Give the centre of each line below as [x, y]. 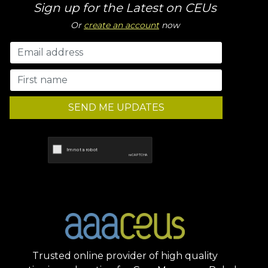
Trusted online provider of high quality [125, 256]
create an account [121, 25]
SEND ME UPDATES [116, 107]
